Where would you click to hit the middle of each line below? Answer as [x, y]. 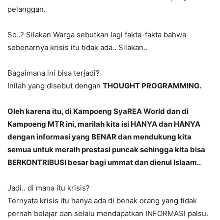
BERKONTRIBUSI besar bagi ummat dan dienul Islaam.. [104, 163]
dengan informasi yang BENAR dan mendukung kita [99, 137]
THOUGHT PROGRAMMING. [152, 86]
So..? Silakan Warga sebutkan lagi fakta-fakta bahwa [97, 35]
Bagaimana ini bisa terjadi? [54, 73]
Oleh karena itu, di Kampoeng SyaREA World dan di [98, 111]
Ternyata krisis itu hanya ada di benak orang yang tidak [102, 201]
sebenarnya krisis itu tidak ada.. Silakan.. [77, 48]
